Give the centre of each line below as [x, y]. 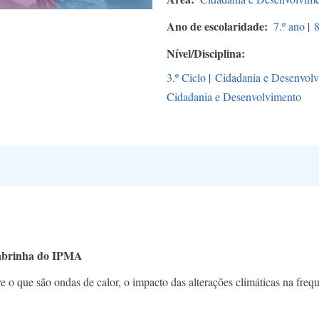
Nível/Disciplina [204, 53]
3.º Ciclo [186, 78]
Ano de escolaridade [215, 26]
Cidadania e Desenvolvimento [234, 97]
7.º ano [289, 26]
